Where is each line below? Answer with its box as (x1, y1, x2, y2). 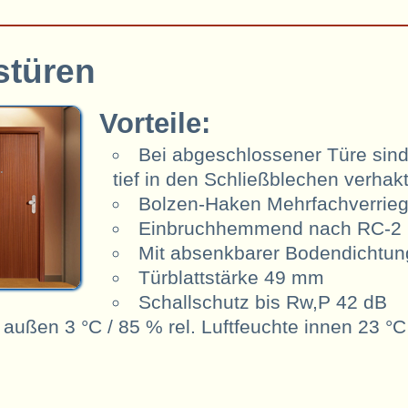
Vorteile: (99, 107, 211, 140)
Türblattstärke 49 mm (138, 267, 324, 289)
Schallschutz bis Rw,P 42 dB (138, 291, 387, 313)
